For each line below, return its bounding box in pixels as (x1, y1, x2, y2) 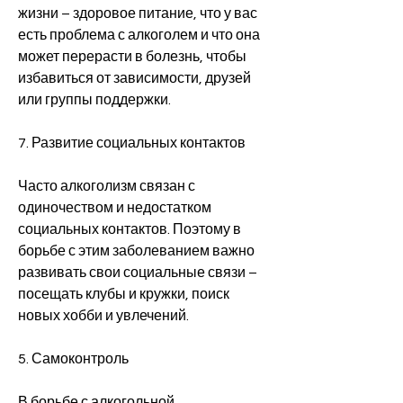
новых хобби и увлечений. (18, 308, 189, 323)
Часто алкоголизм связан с (18, 178, 195, 193)
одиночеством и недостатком (18, 200, 211, 215)
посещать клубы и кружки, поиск (18, 286, 229, 301)
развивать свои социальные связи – (18, 264, 257, 280)
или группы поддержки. (18, 92, 171, 107)
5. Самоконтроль (18, 351, 129, 366)
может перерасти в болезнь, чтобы (18, 49, 246, 64)
